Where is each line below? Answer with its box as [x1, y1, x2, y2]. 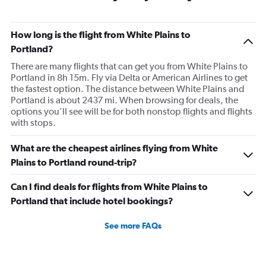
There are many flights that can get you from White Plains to [11, 61, 248, 72]
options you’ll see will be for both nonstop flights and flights [11, 106, 252, 118]
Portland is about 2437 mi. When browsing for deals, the [11, 94, 238, 106]
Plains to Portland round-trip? [11, 157, 137, 168]
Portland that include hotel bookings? [11, 195, 173, 207]
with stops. [11, 117, 56, 129]
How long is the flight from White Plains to [11, 29, 191, 40]
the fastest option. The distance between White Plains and [11, 83, 245, 95]
